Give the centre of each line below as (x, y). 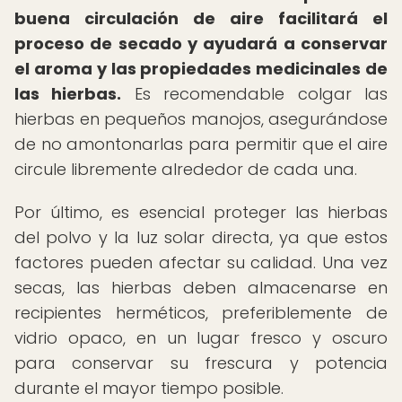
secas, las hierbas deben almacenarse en (201, 288)
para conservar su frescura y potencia (201, 363)
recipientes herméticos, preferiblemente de (201, 313)
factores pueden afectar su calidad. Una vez (201, 262)
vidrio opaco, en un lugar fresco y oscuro (201, 338)
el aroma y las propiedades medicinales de (201, 69)
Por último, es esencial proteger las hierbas (201, 212)
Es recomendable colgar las (255, 94)
